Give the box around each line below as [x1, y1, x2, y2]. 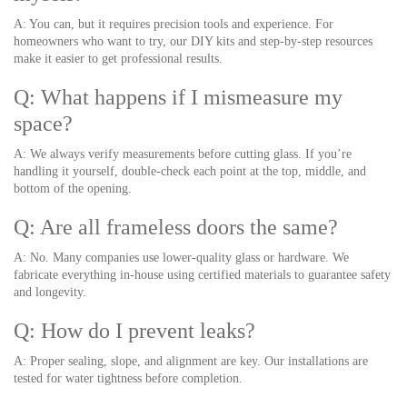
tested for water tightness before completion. [14, 372, 243, 385]
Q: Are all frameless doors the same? [14, 215, 338, 239]
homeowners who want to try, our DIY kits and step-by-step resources [14, 35, 372, 48]
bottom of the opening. [14, 182, 132, 195]
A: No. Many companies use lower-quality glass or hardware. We [14, 251, 349, 264]
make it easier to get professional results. [14, 52, 223, 65]
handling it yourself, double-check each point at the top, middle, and [14, 164, 366, 178]
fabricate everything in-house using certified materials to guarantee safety [14, 268, 391, 282]
